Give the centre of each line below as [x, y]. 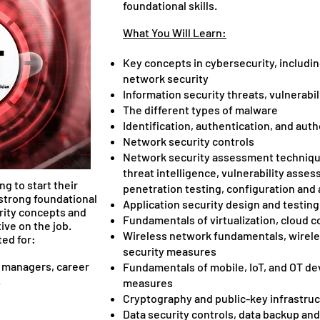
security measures [170, 251]
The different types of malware [200, 110]
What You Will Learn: [175, 32]
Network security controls [189, 141]
